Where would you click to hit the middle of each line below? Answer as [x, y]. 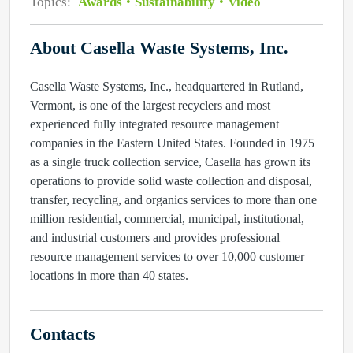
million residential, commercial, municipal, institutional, [167, 219]
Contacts [63, 334]
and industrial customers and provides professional [155, 238]
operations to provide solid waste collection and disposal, [171, 181]
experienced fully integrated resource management [154, 124]
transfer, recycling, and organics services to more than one [173, 200]
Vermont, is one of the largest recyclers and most [150, 105]
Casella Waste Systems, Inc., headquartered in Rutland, [167, 86]
